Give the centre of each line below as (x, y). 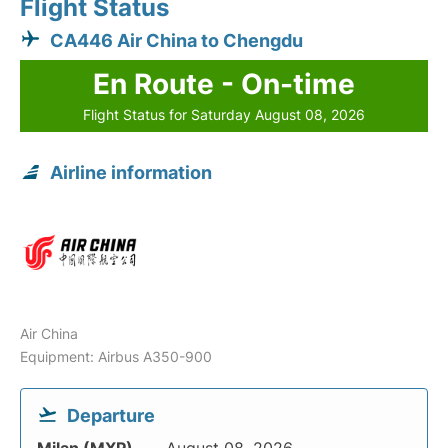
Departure (111, 415)
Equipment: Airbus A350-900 (116, 356)
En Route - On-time (224, 84)
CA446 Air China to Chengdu (176, 40)
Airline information (131, 172)
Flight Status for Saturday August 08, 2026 (224, 114)
